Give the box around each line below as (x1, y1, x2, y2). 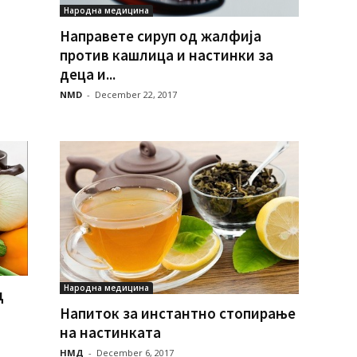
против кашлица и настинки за (59, 45, 273, 65)
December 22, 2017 (94, 88, 177, 101)
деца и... (59, 65, 116, 84)
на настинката (59, 323, 161, 343)
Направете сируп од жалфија (59, 26, 261, 46)
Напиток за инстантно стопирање (59, 304, 296, 324)
